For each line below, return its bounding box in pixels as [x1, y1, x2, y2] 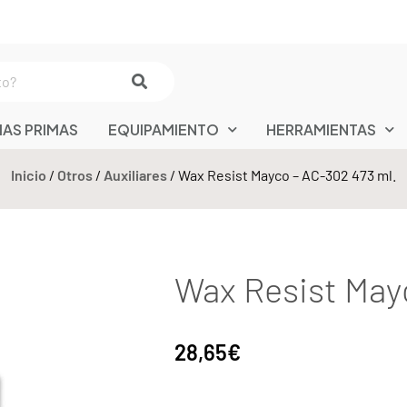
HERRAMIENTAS [266, 119, 377, 139]
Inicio [11, 165, 46, 184]
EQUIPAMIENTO [107, 119, 219, 139]
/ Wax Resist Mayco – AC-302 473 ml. [167, 165, 396, 184]
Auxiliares [104, 165, 167, 184]
